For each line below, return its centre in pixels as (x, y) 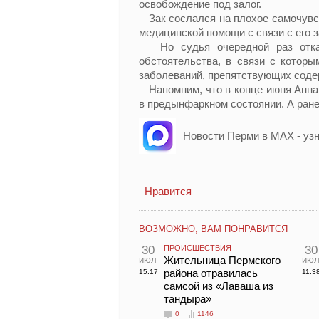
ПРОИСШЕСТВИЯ (198, 248)
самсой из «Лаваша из (219, 286)
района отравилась (211, 273)
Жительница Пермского (222, 260)
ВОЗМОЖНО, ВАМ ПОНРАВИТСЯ (213, 229)
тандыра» (188, 299)
